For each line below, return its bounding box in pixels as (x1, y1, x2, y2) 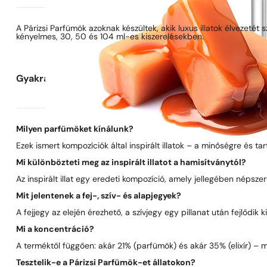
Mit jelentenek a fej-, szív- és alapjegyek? (16, 192, 182, 201)
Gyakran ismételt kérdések (16, 74, 143, 84)
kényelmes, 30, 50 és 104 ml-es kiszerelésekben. (16, 33, 204, 42)
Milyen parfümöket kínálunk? (16, 125, 134, 134)
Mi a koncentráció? (16, 225, 95, 234)
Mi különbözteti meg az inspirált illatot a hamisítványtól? (16, 159, 247, 167)
